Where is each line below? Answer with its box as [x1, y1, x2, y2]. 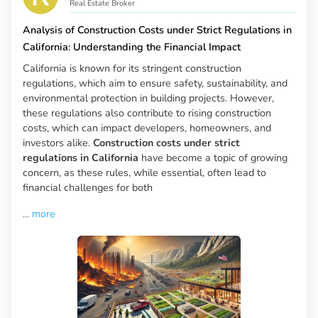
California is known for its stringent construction [23, 61, 241, 76]
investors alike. [23, 136, 93, 150]
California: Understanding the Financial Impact [23, 40, 241, 55]
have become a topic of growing [138, 150, 287, 165]
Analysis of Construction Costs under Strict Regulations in [23, 23, 292, 38]
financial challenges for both [23, 180, 153, 195]
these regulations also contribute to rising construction [23, 106, 271, 121]
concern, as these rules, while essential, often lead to [23, 165, 266, 180]
